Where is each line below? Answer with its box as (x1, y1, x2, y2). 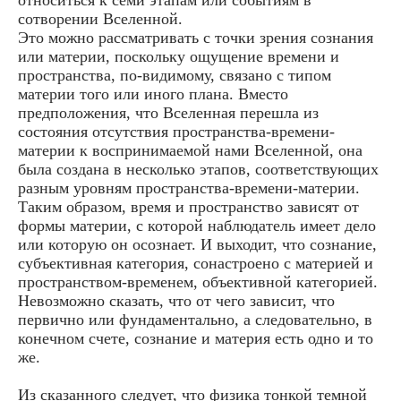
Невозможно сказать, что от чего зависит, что (18, 291, 335, 310)
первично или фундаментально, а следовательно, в (18, 310, 372, 328)
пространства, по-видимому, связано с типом (18, 65, 331, 84)
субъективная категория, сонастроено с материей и (18, 253, 373, 272)
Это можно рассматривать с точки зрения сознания (18, 28, 373, 47)
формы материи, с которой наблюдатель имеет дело (18, 216, 376, 235)
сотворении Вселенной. (18, 9, 183, 28)
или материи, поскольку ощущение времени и (18, 47, 339, 65)
